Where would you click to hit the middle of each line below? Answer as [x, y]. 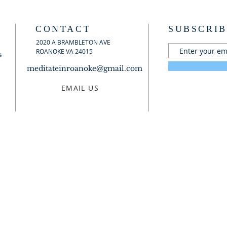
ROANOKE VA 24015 [64, 51]
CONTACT [63, 29]
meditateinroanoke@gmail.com [85, 68]
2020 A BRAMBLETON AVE [73, 42]
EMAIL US [80, 88]
